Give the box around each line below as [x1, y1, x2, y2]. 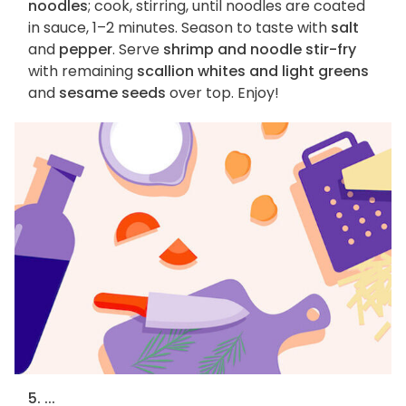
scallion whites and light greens [137, 61, 369, 82]
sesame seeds [59, 82, 166, 104]
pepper [59, 39, 112, 61]
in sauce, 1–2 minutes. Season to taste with [28, 17, 331, 39]
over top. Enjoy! [166, 82, 279, 104]
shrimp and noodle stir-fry [163, 39, 356, 61]
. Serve [112, 39, 163, 61]
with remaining [28, 61, 137, 82]
